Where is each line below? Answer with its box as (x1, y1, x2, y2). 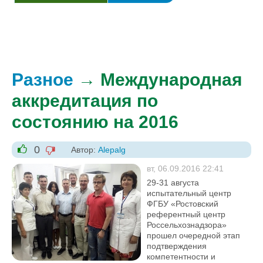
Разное (12, 70, 73, 89)
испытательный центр (147, 188, 231, 198)
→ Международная (73, 70, 242, 89)
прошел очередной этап (147, 231, 240, 240)
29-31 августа (147, 178, 199, 187)
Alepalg (98, 145, 126, 154)
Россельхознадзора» (147, 220, 227, 230)
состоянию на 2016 (12, 112, 178, 131)
